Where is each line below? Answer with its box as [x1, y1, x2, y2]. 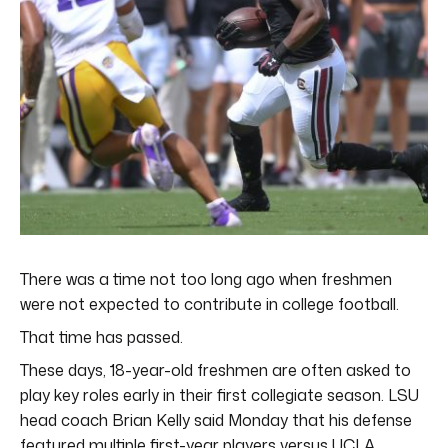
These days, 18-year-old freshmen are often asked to [20, 358, 411, 381]
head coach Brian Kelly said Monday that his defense [20, 408, 412, 431]
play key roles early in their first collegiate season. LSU [20, 383, 419, 406]
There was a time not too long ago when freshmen [20, 267, 392, 290]
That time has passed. [20, 325, 183, 348]
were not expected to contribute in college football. [20, 292, 399, 315]
